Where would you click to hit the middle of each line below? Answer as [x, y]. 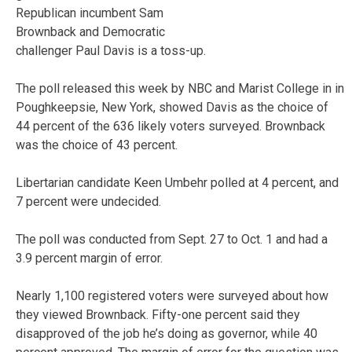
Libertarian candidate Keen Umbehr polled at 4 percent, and [177, 182]
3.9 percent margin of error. [89, 258]
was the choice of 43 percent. [97, 145]
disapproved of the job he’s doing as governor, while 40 [167, 333]
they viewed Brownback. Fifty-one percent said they [158, 314]
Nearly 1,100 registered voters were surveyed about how [172, 295]
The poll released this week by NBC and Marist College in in [180, 88]
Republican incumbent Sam [90, 13]
